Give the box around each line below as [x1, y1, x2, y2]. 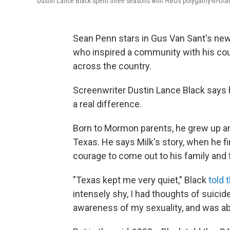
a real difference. [73, 99, 142, 109]
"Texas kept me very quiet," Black [73, 175, 208, 185]
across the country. [73, 61, 151, 71]
